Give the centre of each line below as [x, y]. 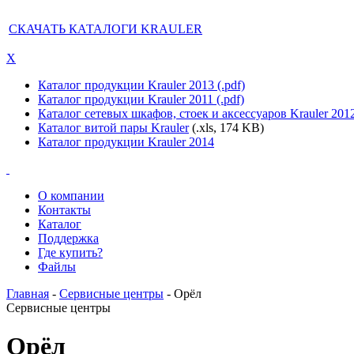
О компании [71, 196]
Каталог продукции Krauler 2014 [126, 142]
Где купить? [70, 252]
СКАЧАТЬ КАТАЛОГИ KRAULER [105, 29]
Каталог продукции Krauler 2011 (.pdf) [141, 99]
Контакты [64, 210]
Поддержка [68, 238]
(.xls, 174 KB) [226, 128]
